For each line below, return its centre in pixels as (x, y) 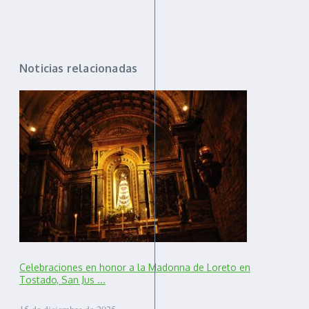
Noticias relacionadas (79, 69)
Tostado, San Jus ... (62, 279)
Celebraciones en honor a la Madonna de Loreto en (135, 267)
